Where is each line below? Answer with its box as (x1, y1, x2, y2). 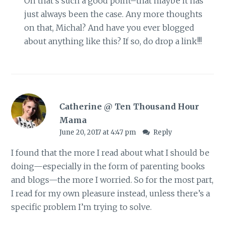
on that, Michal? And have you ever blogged (24, 22, 194, 33)
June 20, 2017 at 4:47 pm (59, 128, 138, 137)
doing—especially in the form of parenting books (11, 161, 205, 172)
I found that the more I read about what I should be (11, 148, 210, 158)
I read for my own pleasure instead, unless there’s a (11, 188, 210, 199)
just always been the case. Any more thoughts (24, 9, 202, 19)
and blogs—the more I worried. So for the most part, (11, 175, 214, 185)
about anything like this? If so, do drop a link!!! (24, 36, 202, 46)
